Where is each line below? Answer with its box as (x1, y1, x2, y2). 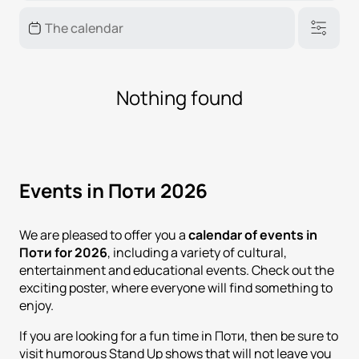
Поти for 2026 (19, 243, 107, 261)
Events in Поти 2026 (19, 176, 208, 204)
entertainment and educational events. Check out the (19, 260, 334, 279)
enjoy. (19, 296, 54, 314)
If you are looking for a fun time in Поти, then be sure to (19, 326, 338, 345)
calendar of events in (188, 225, 317, 244)
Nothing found (116, 83, 243, 111)
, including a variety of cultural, (107, 243, 287, 261)
